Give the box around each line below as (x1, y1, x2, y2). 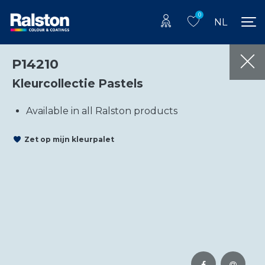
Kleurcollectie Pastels (12, 76, 143, 91)
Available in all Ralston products (26, 105, 177, 117)
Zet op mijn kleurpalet (24, 135, 114, 144)
